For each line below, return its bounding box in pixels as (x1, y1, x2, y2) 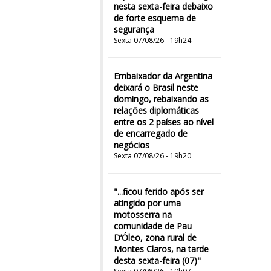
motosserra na (114, 209, 172, 220)
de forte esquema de (114, 12, 196, 24)
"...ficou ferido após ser (114, 186, 204, 197)
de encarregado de (114, 128, 188, 139)
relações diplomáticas (114, 105, 199, 116)
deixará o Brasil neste (114, 82, 198, 93)
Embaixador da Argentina (114, 70, 212, 82)
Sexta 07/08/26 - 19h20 (114, 151, 191, 161)
